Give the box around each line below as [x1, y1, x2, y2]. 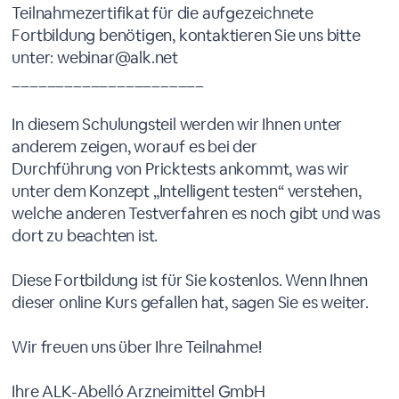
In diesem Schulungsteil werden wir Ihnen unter [12, 114, 343, 134]
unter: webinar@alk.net [12, 47, 179, 68]
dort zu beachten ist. [12, 225, 159, 246]
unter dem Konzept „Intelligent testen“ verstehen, [12, 181, 362, 201]
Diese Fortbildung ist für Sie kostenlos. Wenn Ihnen [12, 270, 369, 290]
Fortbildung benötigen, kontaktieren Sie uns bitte [12, 25, 361, 45]
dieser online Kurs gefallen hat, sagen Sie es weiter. [12, 292, 369, 313]
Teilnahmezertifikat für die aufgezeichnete [12, 3, 314, 23]
